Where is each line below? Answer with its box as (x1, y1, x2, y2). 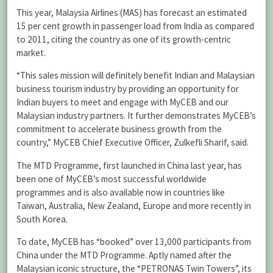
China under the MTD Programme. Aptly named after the (16, 249, 232, 261)
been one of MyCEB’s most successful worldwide (16, 172, 207, 185)
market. (16, 47, 46, 59)
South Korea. (16, 213, 68, 225)
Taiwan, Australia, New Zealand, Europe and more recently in (16, 199, 251, 211)
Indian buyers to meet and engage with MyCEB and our (16, 96, 229, 108)
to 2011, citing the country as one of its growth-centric (16, 34, 231, 46)
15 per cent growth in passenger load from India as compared (16, 20, 254, 32)
